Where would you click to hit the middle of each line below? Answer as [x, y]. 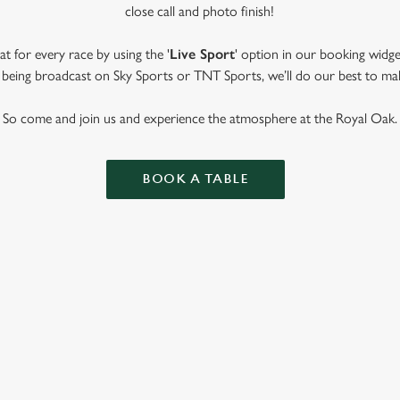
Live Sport [202, 54]
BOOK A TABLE [196, 179]
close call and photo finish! [200, 11]
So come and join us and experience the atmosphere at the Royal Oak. [200, 118]
